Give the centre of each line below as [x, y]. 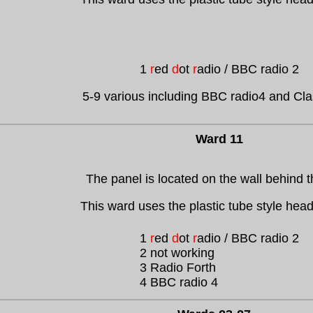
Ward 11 [219, 139]
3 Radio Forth [177, 268]
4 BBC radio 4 [179, 282]
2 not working [177, 253]
